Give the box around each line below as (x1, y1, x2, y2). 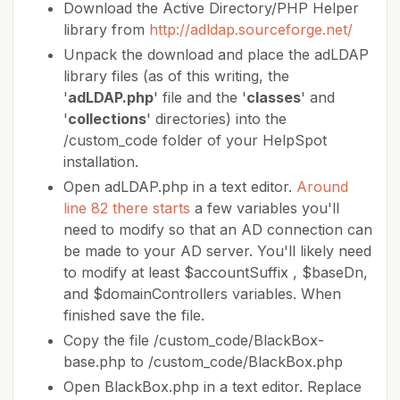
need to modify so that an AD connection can (63, 221, 372, 238)
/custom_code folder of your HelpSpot (63, 131, 327, 149)
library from (63, 21, 149, 38)
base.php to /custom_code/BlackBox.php (63, 353, 343, 371)
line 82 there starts (63, 199, 190, 217)
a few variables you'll (190, 199, 339, 217)
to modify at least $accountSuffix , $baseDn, (63, 263, 368, 281)
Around (296, 178, 348, 196)
